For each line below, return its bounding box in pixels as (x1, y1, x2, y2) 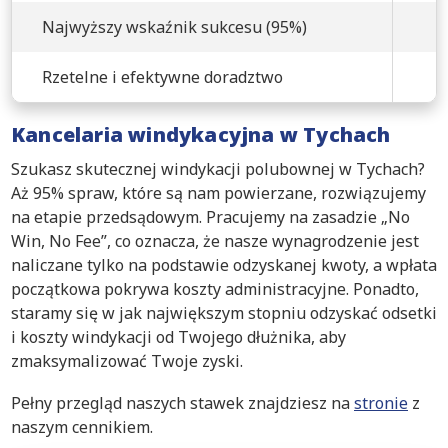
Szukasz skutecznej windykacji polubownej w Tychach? (11, 157, 425, 180)
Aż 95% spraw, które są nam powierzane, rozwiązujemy (11, 181, 426, 204)
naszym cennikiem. (11, 415, 153, 438)
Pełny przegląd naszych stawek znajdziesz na (11, 391, 354, 414)
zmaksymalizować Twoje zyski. (11, 349, 243, 372)
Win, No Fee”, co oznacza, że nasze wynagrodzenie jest (11, 229, 419, 252)
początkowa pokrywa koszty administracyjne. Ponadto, (11, 277, 419, 300)
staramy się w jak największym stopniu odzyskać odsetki (11, 301, 437, 324)
